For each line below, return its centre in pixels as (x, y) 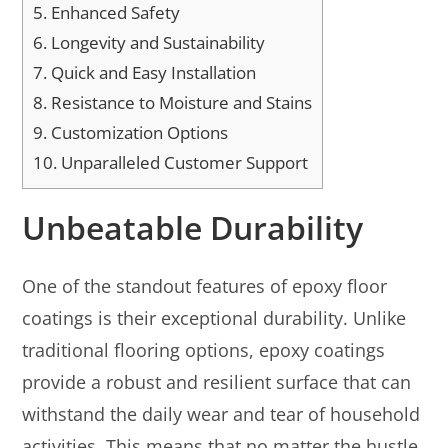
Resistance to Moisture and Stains (180, 102)
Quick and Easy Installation (152, 72)
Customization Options (138, 132)
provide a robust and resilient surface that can (217, 381)
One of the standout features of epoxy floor (205, 285)
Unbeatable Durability (193, 227)
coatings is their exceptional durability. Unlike (214, 317)
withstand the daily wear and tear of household (221, 413)
